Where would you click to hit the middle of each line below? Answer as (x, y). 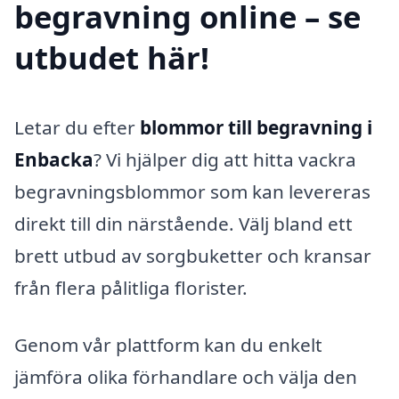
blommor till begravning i (256, 127)
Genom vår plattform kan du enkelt (168, 344)
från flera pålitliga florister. (131, 287)
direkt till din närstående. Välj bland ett (183, 223)
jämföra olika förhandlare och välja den (186, 376)
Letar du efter (77, 127)
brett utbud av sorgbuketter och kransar (193, 255)
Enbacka (54, 159)
